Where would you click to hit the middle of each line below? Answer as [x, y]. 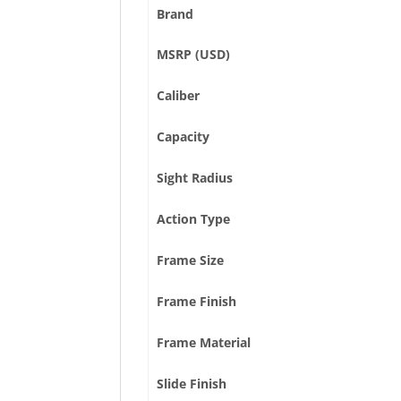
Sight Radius [194, 178]
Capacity [183, 137]
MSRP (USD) [193, 54]
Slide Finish [191, 384]
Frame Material [203, 342]
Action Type [193, 219]
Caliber [178, 95]
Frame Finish [196, 301]
